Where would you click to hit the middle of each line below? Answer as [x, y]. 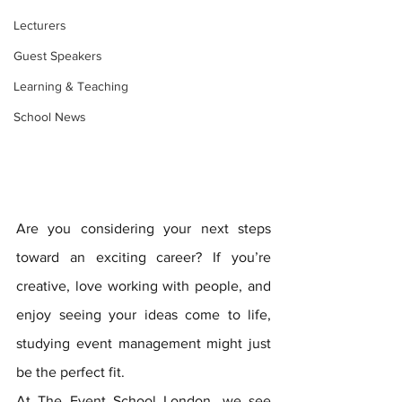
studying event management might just [144, 343]
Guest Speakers [58, 55]
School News [50, 116]
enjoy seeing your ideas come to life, [144, 314]
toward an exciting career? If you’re [144, 257]
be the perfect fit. [72, 371]
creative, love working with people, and [144, 285]
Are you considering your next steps [144, 228]
